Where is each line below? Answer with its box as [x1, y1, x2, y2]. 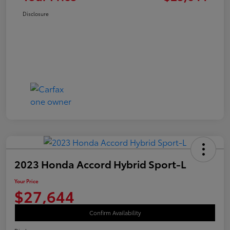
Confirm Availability [89, 208, 141, 217]
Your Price [14, 177, 39, 185]
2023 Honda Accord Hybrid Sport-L [14, 156, 186, 171]
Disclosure [23, 9, 49, 17]
